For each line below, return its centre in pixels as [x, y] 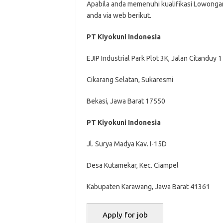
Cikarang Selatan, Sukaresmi [130, 80]
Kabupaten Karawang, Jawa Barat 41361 [148, 187]
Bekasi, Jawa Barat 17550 [126, 101]
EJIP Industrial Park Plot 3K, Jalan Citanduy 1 [154, 58]
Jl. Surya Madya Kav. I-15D [126, 144]
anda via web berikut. [119, 15]
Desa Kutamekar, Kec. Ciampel [132, 165]
